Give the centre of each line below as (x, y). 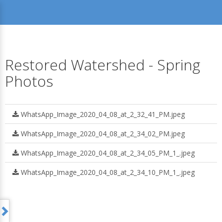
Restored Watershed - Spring (103, 65)
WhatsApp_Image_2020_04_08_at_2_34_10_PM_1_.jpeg (107, 172)
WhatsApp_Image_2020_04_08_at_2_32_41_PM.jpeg (102, 114)
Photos (29, 81)
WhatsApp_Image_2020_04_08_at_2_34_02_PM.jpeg (102, 134)
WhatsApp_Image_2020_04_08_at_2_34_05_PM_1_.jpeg (107, 153)
